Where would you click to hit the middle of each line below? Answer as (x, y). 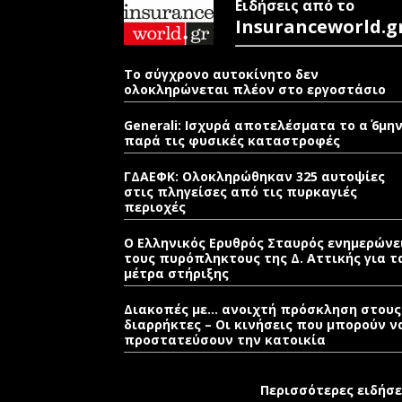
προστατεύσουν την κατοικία (225, 340)
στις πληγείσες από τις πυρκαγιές (240, 192)
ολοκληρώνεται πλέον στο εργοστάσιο (255, 89)
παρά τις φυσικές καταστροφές (232, 140)
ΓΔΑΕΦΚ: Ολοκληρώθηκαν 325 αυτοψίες (254, 176)
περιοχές (155, 207)
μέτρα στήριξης (176, 273)
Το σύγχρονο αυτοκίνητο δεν (221, 74)
